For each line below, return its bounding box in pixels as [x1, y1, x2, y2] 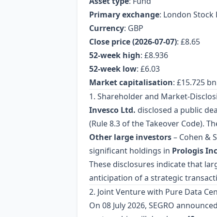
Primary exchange [89, 9, 159, 20]
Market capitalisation [89, 77, 173, 88]
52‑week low [89, 63, 137, 74]
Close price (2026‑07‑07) [89, 36, 177, 47]
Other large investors [89, 132, 171, 142]
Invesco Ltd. [89, 105, 136, 115]
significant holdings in [89, 145, 172, 156]
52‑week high [89, 50, 140, 61]
